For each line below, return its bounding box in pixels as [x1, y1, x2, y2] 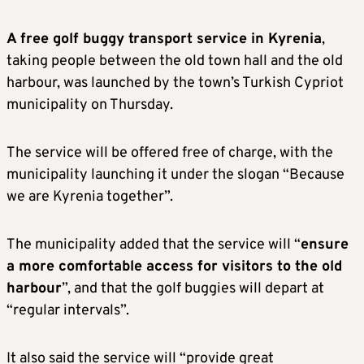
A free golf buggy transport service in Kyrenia [6, 30, 322, 49]
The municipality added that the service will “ [6, 236, 301, 254]
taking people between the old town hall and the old [6, 52, 343, 71]
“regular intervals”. [6, 301, 129, 320]
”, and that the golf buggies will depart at [62, 279, 324, 298]
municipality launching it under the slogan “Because [6, 166, 344, 184]
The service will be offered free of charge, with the [6, 144, 333, 162]
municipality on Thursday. [6, 96, 173, 115]
